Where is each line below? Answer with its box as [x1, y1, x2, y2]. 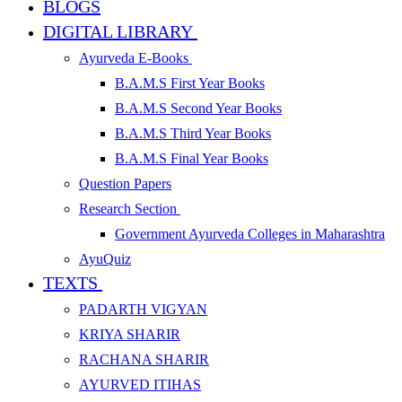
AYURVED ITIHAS [79, 377, 201, 392]
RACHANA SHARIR [79, 352, 209, 367]
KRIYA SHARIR [79, 327, 180, 342]
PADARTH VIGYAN [79, 301, 207, 317]
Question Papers [79, 176, 171, 191]
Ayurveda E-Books [79, 50, 188, 66]
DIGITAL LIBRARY [43, 22, 193, 41]
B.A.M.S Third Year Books [115, 126, 271, 141]
